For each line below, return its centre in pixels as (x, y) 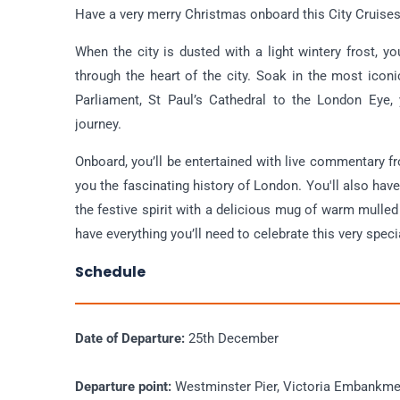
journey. (98, 125)
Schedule (110, 272)
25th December (232, 339)
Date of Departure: (130, 339)
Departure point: (123, 387)
